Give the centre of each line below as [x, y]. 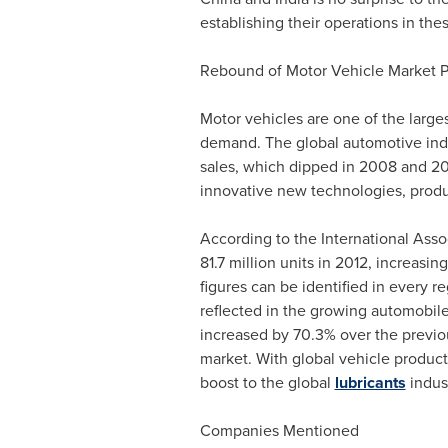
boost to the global [267, 383]
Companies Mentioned [279, 431]
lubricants [370, 383]
